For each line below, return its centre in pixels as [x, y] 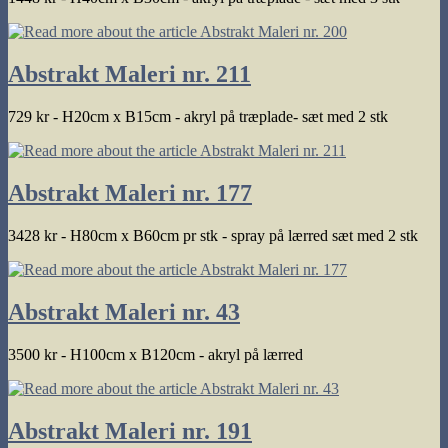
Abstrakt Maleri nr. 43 [124, 311]
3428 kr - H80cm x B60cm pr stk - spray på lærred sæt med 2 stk [213, 235]
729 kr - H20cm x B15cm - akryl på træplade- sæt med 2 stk [198, 117]
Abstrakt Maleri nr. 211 [129, 74]
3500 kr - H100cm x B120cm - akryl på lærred [155, 354]
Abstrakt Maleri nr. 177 [130, 192]
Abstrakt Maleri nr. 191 [130, 430]
